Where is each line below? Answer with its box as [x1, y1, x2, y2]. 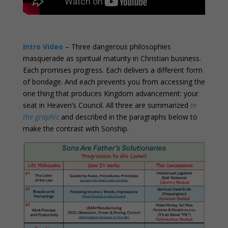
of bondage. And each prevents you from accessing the [22, 76, 205, 87]
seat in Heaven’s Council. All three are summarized [22, 100, 190, 110]
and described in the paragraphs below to [59, 111, 197, 122]
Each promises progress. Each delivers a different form [22, 65, 203, 75]
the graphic [22, 111, 59, 122]
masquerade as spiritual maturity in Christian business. [22, 53, 201, 63]
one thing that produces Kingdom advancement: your [22, 88, 198, 98]
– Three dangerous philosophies [63, 41, 171, 51]
